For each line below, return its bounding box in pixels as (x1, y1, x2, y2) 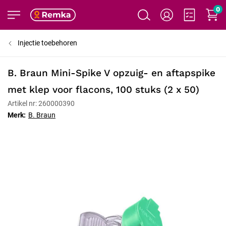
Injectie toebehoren (18, 39, 77, 47)
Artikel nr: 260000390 (8, 99, 75, 107)
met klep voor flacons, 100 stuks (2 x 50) (8, 84, 199, 95)
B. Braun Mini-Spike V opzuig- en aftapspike (8, 67, 215, 79)
